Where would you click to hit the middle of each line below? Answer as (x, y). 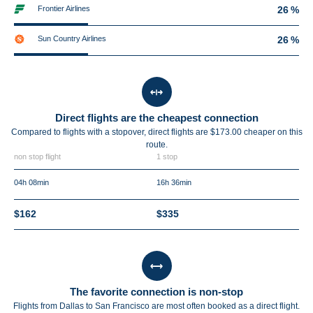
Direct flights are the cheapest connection (156, 118)
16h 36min (174, 182)
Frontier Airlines (64, 8)
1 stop (167, 156)
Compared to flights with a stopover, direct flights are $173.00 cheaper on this (156, 132)
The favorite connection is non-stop (156, 292)
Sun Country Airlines (72, 38)
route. (156, 145)
